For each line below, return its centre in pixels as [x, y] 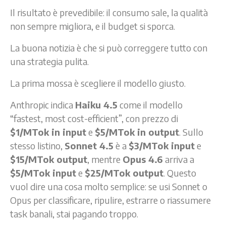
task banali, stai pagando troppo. [74, 213]
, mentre [105, 159]
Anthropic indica [43, 104]
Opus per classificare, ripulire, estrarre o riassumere [110, 200]
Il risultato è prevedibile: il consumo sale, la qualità [109, 12]
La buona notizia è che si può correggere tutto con [109, 47]
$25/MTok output [124, 173]
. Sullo [191, 132]
